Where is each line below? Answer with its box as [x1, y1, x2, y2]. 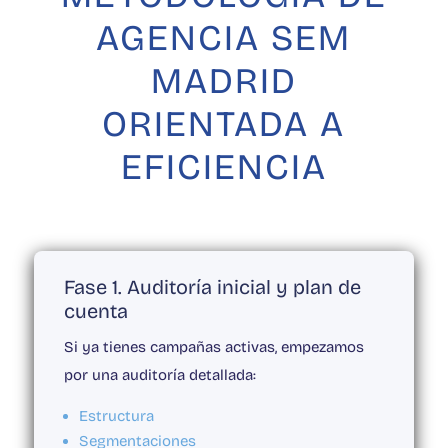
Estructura [78, 407, 154, 426]
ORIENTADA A [102, 103, 346, 147]
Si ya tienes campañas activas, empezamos [63, 338, 364, 357]
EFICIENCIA [120, 146, 327, 190]
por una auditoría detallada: [63, 366, 256, 385]
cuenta [63, 299, 128, 324]
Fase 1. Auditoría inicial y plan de [63, 275, 361, 300]
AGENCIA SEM [96, 17, 352, 61]
